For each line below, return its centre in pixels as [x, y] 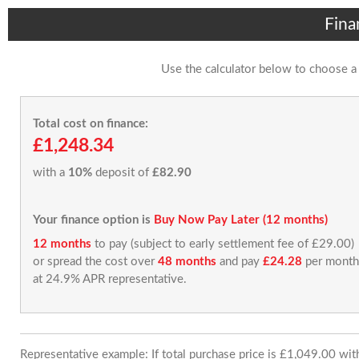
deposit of [122, 173]
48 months [187, 261]
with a [50, 173]
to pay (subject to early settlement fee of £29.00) [223, 244]
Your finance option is [92, 220]
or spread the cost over [95, 261]
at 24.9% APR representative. [110, 279]
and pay [240, 261]
